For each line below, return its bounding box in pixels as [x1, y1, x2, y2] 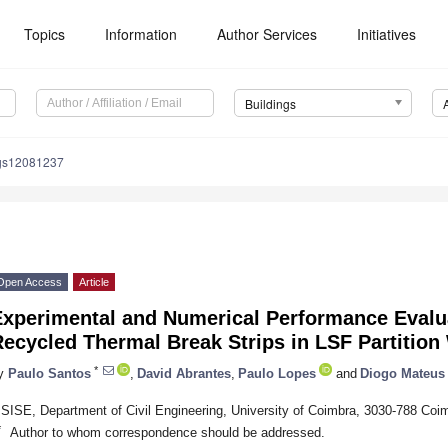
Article [79, 276, 109, 289]
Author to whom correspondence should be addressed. [9, 424, 325, 440]
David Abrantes [137, 365, 231, 381]
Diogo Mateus [360, 365, 445, 381]
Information [105, 24, 178, 44]
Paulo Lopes [238, 365, 316, 381]
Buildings [244, 95, 296, 113]
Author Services [217, 24, 318, 44]
